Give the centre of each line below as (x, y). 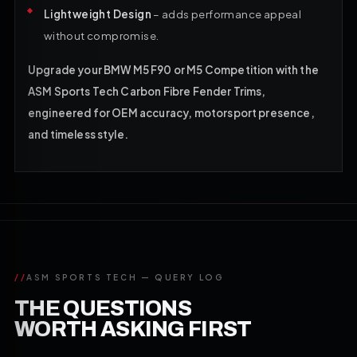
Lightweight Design (97, 14)
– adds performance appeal (226, 14)
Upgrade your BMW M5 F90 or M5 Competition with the (173, 70)
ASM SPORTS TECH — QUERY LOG (125, 278)
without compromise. (101, 36)
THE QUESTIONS (103, 309)
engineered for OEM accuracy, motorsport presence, (171, 113)
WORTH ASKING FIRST (133, 330)
